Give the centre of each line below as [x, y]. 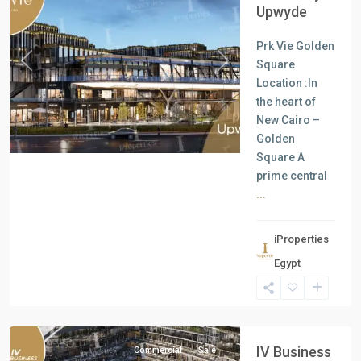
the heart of [286, 102]
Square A [280, 157]
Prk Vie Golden [295, 46]
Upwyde [282, 12]
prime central [292, 176]
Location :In [287, 83]
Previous [49, 68]
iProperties [301, 239]
